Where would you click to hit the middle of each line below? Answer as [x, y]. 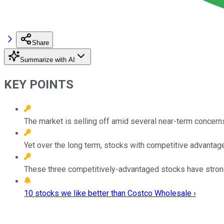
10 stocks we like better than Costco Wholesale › [110, 193]
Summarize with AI [47, 59]
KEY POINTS [39, 84]
